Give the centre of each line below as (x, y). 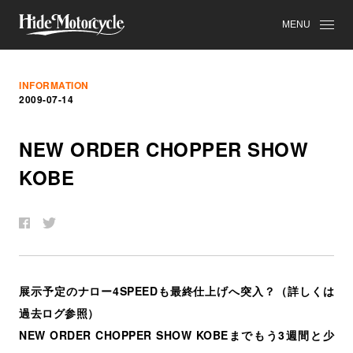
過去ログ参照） (59, 312)
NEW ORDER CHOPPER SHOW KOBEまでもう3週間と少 (176, 334)
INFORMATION (54, 85)
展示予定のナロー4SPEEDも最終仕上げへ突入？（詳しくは (176, 290)
